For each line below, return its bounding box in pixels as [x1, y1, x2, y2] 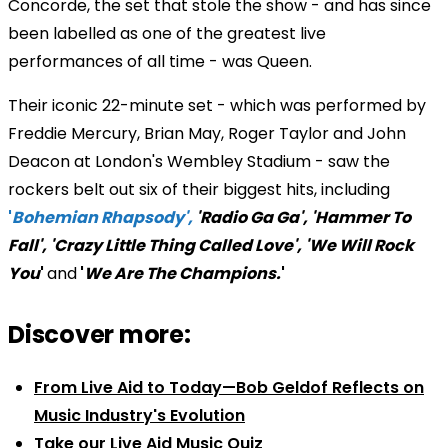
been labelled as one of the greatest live [8, 21, 326, 45]
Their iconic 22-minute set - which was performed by [8, 93, 426, 117]
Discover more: [8, 317, 191, 351]
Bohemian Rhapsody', [12, 205, 193, 229]
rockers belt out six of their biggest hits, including [8, 177, 390, 201]
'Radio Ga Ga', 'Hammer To [193, 205, 411, 229]
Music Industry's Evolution [34, 403, 245, 427]
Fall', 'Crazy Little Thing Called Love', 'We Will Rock [8, 233, 414, 257]
